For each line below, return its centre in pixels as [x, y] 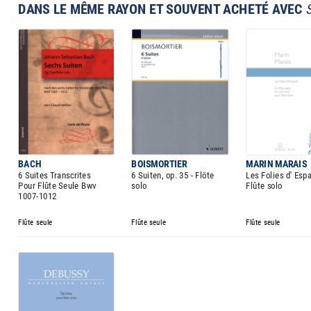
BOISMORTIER [159, 163]
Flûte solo [264, 186]
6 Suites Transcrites [54, 175]
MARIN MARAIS [276, 163]
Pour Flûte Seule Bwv [57, 186]
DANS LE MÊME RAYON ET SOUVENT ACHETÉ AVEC [162, 10]
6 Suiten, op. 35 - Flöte [173, 175]
